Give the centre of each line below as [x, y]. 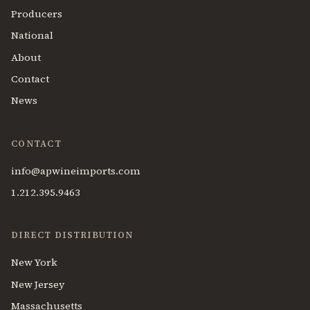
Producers [37, 13]
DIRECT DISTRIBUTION [72, 235]
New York [34, 263]
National [32, 36]
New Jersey [38, 284]
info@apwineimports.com [76, 171]
